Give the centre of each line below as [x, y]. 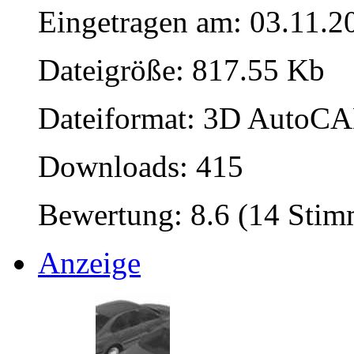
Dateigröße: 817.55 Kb [181, 70]
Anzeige [89, 262]
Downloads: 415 [141, 166]
